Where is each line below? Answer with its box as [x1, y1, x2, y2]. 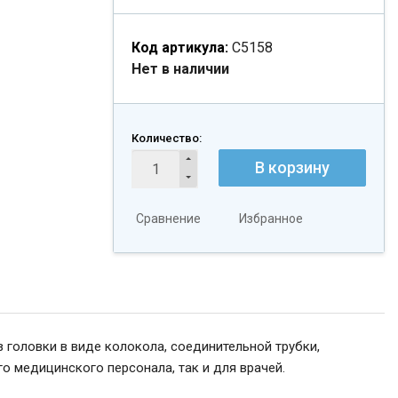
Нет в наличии [131, 60, 229, 77]
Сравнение [136, 211, 201, 226]
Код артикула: [131, 39, 228, 56]
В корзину [254, 158, 330, 177]
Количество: [131, 131, 202, 145]
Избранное [239, 211, 303, 226]
